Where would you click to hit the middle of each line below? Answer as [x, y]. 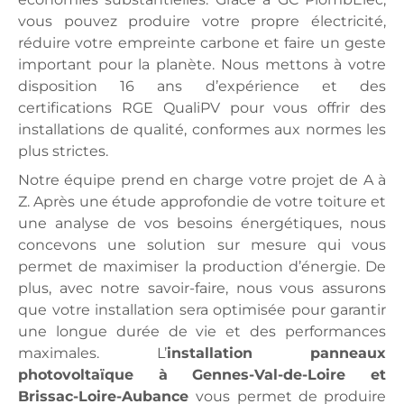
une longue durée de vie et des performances [202, 331]
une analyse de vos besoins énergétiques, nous [202, 223]
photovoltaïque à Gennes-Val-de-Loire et [202, 375]
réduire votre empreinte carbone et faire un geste [202, 43]
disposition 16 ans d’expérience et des [202, 86]
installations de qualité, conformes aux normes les [202, 129]
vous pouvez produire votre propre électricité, [202, 21]
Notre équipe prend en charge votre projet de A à [202, 180]
